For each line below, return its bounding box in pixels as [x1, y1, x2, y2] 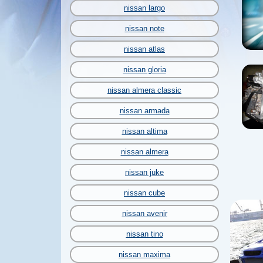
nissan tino [126, 230, 163, 238]
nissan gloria [123, 65, 166, 74]
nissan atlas [124, 45, 165, 53]
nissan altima [122, 127, 167, 136]
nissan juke [125, 168, 164, 177]
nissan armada [119, 106, 170, 115]
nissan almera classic [107, 86, 181, 95]
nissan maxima [119, 250, 170, 259]
